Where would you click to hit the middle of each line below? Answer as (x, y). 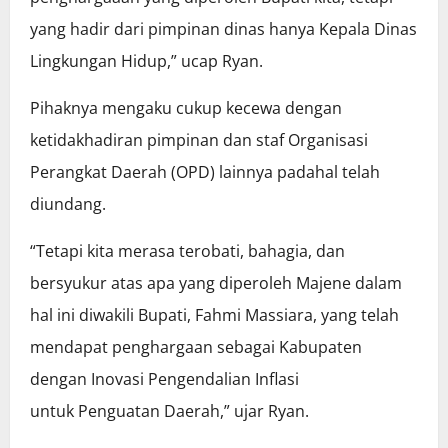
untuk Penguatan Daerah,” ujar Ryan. (169, 411)
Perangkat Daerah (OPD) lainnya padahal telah (205, 172)
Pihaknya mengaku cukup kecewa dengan (186, 108)
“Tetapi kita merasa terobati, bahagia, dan (187, 251)
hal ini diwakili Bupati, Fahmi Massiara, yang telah (214, 315)
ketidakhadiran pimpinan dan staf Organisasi (199, 140)
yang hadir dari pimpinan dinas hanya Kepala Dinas (223, 29)
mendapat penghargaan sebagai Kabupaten (196, 347)
